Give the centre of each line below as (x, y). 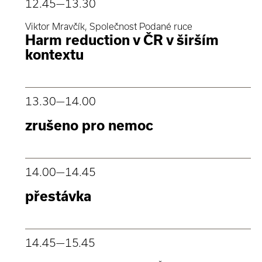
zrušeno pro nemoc (89, 125)
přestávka (58, 196)
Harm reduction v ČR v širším (122, 40)
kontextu (54, 54)
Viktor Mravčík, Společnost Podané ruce (109, 26)
